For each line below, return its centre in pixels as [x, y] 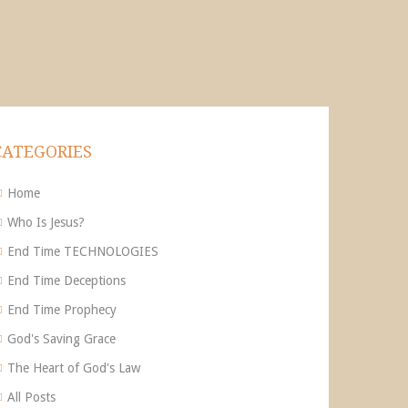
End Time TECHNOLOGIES [83, 251]
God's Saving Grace [61, 339]
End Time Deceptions [66, 280]
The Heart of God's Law [74, 368]
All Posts [31, 397]
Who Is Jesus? [46, 222]
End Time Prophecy [62, 310]
